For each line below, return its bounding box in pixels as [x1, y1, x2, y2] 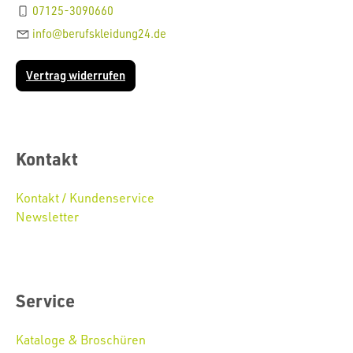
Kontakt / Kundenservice [16, 190, 154, 206]
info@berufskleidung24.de [32, 26, 166, 42]
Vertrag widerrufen [26, 68, 125, 84]
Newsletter [16, 209, 79, 225]
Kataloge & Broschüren [16, 332, 146, 348]
